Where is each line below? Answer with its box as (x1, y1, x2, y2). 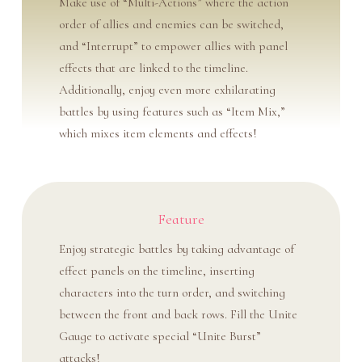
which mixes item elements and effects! (58, 126, 257, 141)
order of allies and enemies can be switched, (58, 17, 284, 32)
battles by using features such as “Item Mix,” (58, 104, 285, 120)
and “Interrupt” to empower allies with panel (58, 39, 288, 54)
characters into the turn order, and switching (58, 285, 285, 301)
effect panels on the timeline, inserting (58, 263, 255, 279)
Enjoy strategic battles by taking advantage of (58, 242, 294, 257)
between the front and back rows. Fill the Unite (58, 307, 297, 322)
